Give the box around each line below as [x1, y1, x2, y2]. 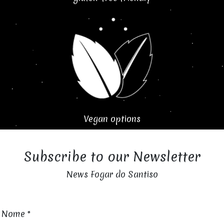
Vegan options [83, 113, 140, 125]
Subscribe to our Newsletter [23, 147, 200, 166]
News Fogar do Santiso [66, 168, 158, 180]
